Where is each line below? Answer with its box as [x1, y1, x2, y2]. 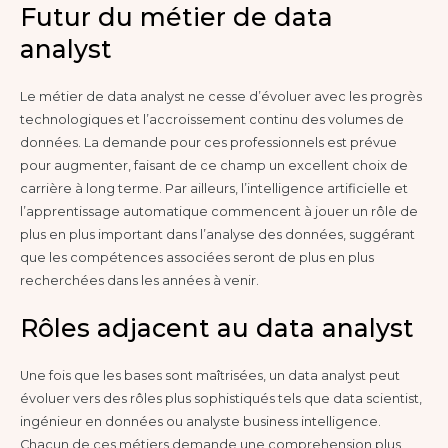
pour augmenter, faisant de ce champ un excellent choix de [20, 157, 408, 173]
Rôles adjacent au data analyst [20, 313, 414, 344]
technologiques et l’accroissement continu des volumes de [20, 111, 404, 127]
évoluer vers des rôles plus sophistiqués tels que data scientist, [20, 391, 422, 407]
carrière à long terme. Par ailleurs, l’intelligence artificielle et [20, 180, 408, 196]
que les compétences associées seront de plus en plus [20, 249, 374, 265]
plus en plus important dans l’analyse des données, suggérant [20, 226, 415, 242]
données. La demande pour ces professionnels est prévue [20, 134, 397, 150]
